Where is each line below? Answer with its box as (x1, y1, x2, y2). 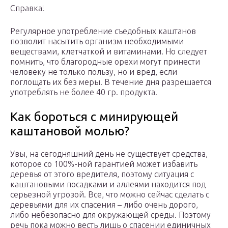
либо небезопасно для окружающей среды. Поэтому (10, 210, 211, 220)
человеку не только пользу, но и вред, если (10, 67, 177, 77)
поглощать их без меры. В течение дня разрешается (10, 77, 211, 87)
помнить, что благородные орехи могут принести (10, 57, 200, 67)
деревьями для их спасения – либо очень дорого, (10, 200, 198, 210)
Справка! (10, 4, 44, 13)
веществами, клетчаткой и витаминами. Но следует (10, 47, 207, 56)
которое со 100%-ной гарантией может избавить (10, 159, 197, 169)
